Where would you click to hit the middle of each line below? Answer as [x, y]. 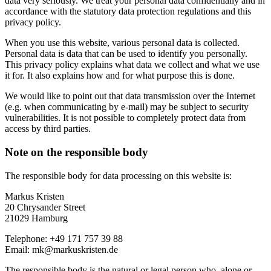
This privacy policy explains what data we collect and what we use [132, 65]
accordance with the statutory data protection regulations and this [128, 11]
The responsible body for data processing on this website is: [118, 175]
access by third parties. [48, 129]
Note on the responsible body [77, 152]
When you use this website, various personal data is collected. [122, 43]
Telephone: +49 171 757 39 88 [64, 238]
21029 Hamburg [36, 218]
